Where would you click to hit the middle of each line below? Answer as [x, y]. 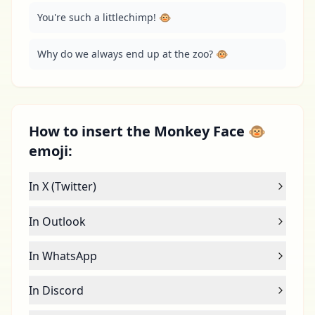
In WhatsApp [63, 256]
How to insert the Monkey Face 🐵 [147, 131]
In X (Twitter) [63, 186]
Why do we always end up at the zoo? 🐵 [133, 54]
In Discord [56, 290]
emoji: [51, 151]
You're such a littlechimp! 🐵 [104, 17]
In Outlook [57, 221]
